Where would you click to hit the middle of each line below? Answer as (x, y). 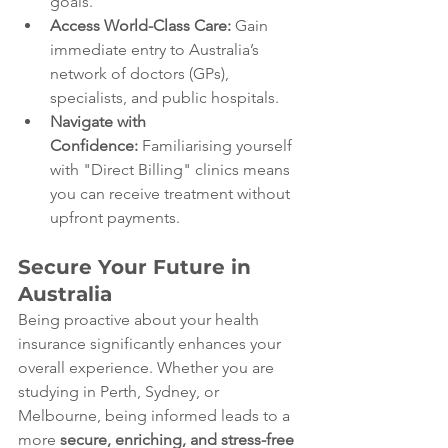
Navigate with (100, 121)
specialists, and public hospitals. (164, 97)
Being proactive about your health (140, 319)
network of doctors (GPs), (141, 73)
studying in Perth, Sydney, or (120, 391)
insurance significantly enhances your (151, 343)
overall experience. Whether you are (148, 367)
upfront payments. (115, 217)
